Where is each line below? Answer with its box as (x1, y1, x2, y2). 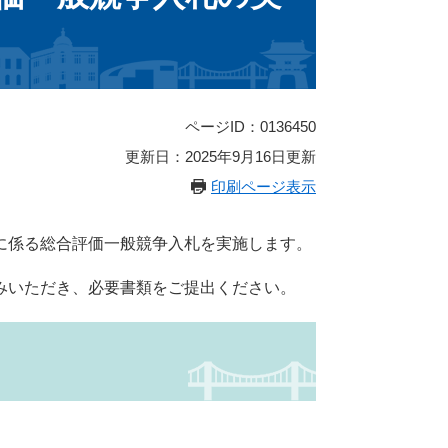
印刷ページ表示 (211, 178, 316, 196)
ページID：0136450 (185, 118, 316, 136)
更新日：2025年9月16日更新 (125, 148, 316, 166)
